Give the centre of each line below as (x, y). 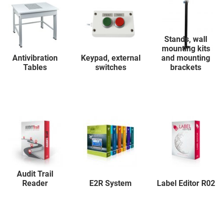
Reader (35, 183)
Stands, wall (186, 39)
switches (110, 67)
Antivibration (35, 58)
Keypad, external (110, 58)
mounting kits (186, 48)
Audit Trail (35, 174)
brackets (186, 67)
